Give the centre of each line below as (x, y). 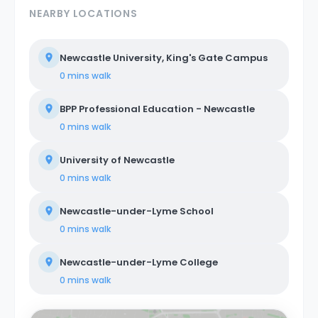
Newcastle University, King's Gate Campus (164, 58)
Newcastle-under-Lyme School (137, 211)
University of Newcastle (117, 160)
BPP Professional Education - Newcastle (157, 109)
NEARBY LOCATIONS (83, 13)
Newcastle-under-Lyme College (139, 262)
